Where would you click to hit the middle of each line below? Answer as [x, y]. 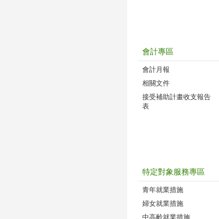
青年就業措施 [163, 189]
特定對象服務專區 [174, 172]
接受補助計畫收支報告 [176, 97]
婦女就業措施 [163, 203]
